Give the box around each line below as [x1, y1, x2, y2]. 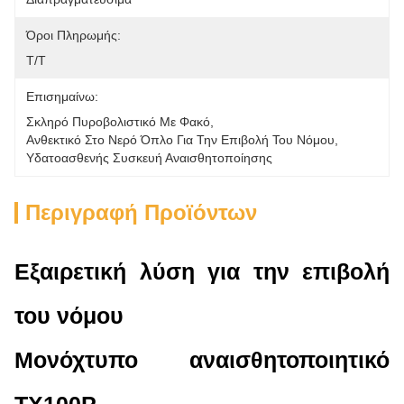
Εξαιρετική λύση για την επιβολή [14, 259, 390, 284]
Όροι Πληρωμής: [26, 28, 121, 42]
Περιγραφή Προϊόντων [25, 200, 257, 225]
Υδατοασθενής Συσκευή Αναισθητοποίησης [26, 151, 272, 165]
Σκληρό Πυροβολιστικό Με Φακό [26, 115, 210, 129]
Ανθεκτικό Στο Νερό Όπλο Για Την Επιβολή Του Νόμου [26, 133, 335, 147]
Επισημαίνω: [26, 89, 98, 104]
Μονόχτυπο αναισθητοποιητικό [14, 347, 390, 372]
